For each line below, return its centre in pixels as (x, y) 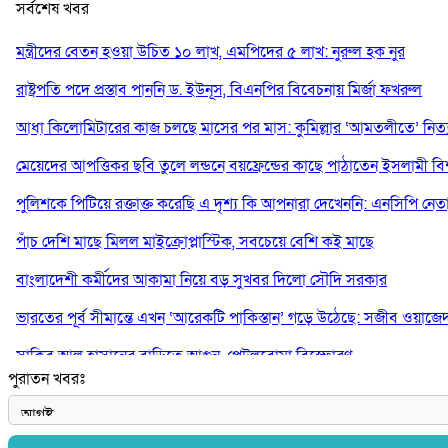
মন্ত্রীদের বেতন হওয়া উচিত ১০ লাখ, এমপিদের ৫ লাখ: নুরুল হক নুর (210, 51)
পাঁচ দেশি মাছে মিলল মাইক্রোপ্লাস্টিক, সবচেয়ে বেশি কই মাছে (195, 241)
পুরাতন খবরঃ (46, 378)
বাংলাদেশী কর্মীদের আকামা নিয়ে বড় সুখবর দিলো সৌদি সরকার (201, 279)
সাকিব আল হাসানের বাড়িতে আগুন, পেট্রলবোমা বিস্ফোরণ (184, 355)
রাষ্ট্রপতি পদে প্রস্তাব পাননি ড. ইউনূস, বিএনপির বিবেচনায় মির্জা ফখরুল (219, 89)
